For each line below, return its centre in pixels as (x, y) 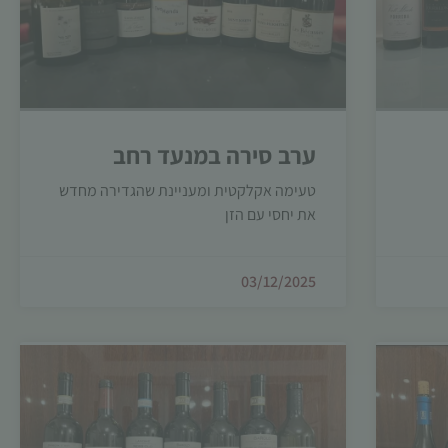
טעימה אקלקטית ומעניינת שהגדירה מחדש (188, 190)
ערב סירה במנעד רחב (215, 155)
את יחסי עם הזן (271, 214)
